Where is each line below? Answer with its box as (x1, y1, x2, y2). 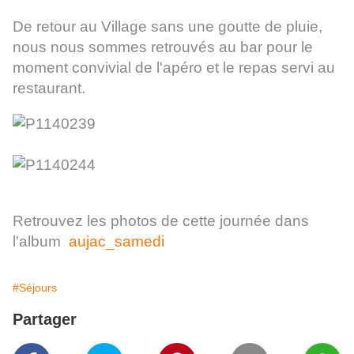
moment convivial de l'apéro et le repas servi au (13, 59, 335, 77)
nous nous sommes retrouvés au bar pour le (13, 39, 313, 56)
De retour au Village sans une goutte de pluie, (13, 18, 322, 36)
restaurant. (13, 80, 85, 97)
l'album (13, 233, 69, 250)
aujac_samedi (69, 233, 164, 250)
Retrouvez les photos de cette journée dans (13, 213, 309, 230)
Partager (13, 311, 77, 329)
